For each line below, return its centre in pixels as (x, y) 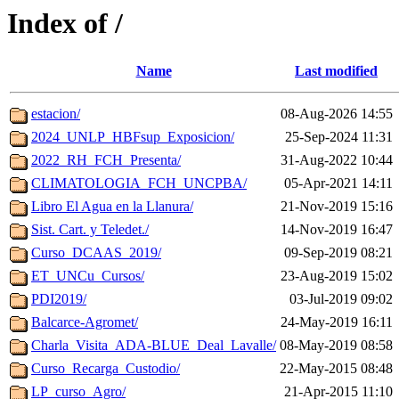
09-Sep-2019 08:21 (338, 253)
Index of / (65, 23)
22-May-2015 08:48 (336, 369)
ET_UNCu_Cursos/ (88, 276)
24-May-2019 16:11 (337, 322)
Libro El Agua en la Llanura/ (112, 207)
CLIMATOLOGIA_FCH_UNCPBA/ (139, 183)
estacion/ (56, 114)
